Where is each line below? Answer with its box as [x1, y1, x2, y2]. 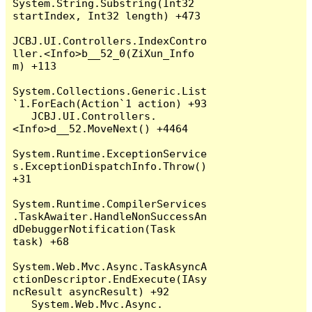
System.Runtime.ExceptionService [13, 147, 208, 159]
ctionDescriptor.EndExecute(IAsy [13, 272, 208, 285]
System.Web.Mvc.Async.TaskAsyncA [13, 260, 208, 272]
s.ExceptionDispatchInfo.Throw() [13, 159, 208, 172]
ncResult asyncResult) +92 [13, 285, 170, 297]
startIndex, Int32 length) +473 [13, 9, 201, 22]
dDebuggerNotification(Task [13, 222, 176, 235]
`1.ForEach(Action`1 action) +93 [13, 97, 208, 109]
